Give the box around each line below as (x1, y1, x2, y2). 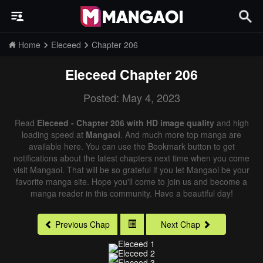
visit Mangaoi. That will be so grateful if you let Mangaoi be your (14, 164, 249, 176)
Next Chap (161, 218, 200, 231)
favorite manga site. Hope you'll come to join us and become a (16, 176, 247, 187)
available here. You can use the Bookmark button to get (28, 140, 235, 152)
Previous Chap (55, 218, 110, 231)
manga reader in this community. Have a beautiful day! (30, 187, 233, 199)
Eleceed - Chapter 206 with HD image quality (36, 117, 214, 129)
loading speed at (22, 129, 86, 140)
